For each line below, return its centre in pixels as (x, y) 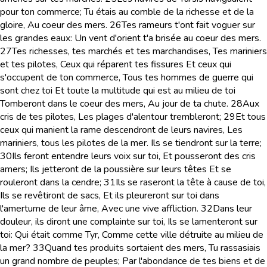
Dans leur (232, 209)
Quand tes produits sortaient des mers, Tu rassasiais (153, 248)
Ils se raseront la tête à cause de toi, (191, 182)
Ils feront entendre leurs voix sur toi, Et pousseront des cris (134, 156)
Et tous (251, 117)
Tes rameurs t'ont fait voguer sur (188, 25)
